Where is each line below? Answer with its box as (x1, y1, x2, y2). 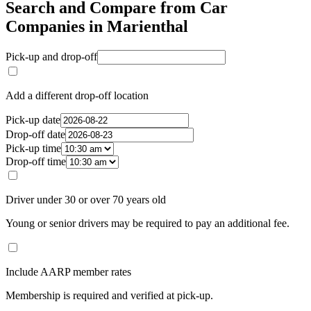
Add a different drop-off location (6, 90, 149, 102)
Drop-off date (6, 128, 65, 141)
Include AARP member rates (6, 266, 131, 278)
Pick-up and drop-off (6, 51, 97, 63)
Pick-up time (6, 142, 61, 155)
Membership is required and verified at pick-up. (6, 289, 213, 302)
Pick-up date (6, 114, 60, 126)
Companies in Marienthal (6, 17, 188, 36)
